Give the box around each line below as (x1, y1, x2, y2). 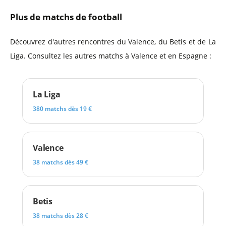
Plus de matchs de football (10, 11, 122, 23)
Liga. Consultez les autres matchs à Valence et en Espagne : (10, 51, 211, 61)
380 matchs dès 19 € (33, 104, 92, 113)
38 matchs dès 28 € (33, 211, 88, 220)
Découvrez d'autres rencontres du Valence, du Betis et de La (10, 37, 216, 46)
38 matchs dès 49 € (33, 158, 88, 166)
